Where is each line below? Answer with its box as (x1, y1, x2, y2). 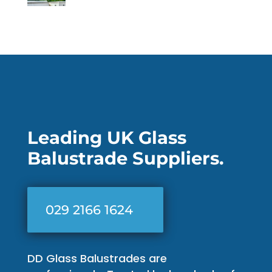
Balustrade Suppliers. (27, 147, 224, 169)
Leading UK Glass (27, 126, 186, 148)
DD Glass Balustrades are (27, 250, 167, 266)
